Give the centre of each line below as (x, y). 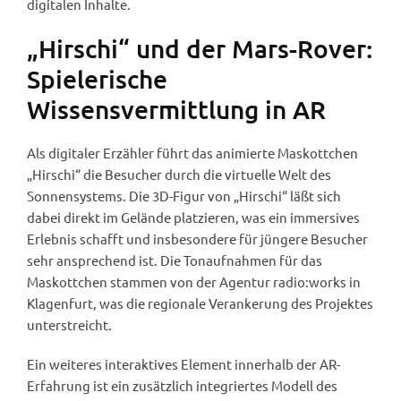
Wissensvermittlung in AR (176, 110)
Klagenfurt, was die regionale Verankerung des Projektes (200, 303)
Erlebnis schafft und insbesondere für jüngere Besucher (197, 239)
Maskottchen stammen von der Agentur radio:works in (194, 282)
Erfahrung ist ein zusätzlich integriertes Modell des (182, 386)
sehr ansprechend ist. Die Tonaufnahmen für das (175, 260)
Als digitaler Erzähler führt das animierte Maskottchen (192, 153)
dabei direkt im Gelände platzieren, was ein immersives (193, 218)
